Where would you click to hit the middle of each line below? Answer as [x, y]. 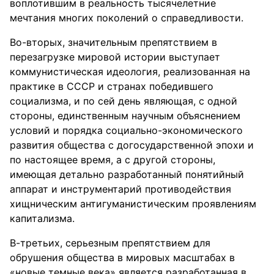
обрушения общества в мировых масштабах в [122, 257]
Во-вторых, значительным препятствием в [113, 42]
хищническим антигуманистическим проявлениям [133, 204]
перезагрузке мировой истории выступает [115, 57]
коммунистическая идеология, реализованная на [130, 72]
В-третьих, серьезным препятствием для [110, 243]
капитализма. [42, 218]
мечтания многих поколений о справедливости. [127, 18]
